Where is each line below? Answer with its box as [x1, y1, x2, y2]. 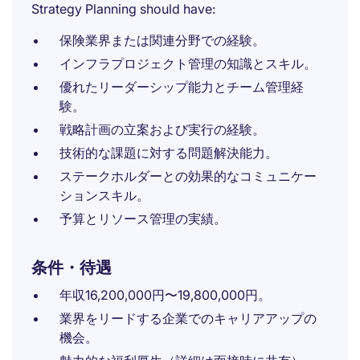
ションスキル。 [59, 187, 149, 203]
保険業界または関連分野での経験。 [59, 32, 265, 48]
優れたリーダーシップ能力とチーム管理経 [59, 79, 304, 95]
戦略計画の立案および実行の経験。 [59, 121, 265, 137]
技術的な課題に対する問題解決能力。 [59, 145, 278, 161]
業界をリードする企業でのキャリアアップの [59, 310, 317, 326]
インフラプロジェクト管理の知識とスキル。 [59, 55, 317, 72]
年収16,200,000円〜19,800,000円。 [59, 287, 271, 303]
